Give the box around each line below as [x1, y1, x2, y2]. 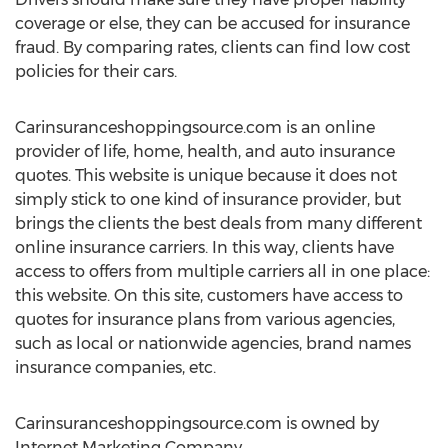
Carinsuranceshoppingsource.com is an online [15, 118, 375, 137]
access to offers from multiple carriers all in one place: [15, 262, 430, 281]
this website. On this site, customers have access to [15, 286, 403, 305]
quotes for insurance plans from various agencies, [15, 310, 395, 329]
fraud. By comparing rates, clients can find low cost [15, 38, 410, 57]
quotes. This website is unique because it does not [15, 166, 397, 185]
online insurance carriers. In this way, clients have [15, 238, 394, 257]
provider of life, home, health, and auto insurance [15, 142, 395, 161]
